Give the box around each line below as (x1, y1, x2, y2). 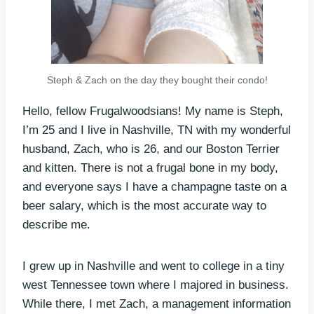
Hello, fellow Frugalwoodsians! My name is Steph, (22, 104, 283, 118)
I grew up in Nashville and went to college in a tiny (22, 259, 285, 273)
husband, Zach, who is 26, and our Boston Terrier (22, 142, 280, 156)
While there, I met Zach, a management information (22, 296, 291, 310)
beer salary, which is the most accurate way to (22, 198, 266, 212)
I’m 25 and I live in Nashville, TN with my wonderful (22, 123, 291, 137)
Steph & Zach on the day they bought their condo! (46, 74, 268, 86)
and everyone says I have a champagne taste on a (22, 179, 287, 193)
